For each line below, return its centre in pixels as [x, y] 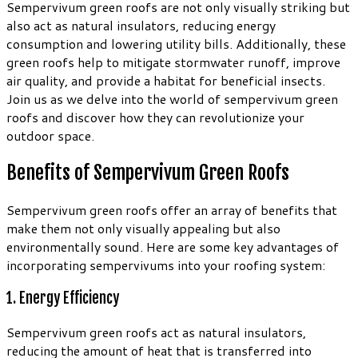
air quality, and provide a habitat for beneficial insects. [166, 80]
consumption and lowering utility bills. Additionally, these [176, 43]
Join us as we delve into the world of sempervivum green [172, 98]
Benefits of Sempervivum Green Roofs [148, 172]
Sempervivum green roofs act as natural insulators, [156, 332]
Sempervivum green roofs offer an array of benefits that [172, 209]
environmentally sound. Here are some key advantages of [173, 246]
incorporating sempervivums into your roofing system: [166, 265]
